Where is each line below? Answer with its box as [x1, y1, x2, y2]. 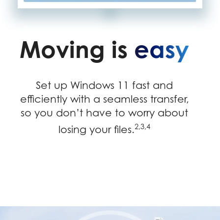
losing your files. [58, 123, 135, 136]
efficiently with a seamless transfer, [20, 93, 189, 106]
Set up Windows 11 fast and [36, 79, 173, 92]
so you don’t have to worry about [21, 107, 189, 119]
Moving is [20, 34, 135, 63]
